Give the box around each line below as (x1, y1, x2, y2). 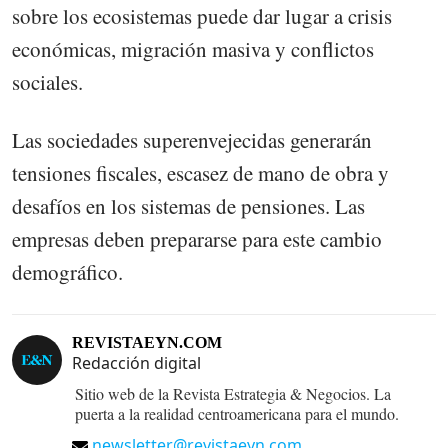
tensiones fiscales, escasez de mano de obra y (12, 158, 389, 187)
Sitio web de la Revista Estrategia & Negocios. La (75, 383, 391, 405)
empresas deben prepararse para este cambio (12, 224, 382, 253)
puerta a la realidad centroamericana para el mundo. (75, 403, 399, 425)
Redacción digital (72, 352, 201, 375)
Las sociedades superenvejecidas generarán (12, 125, 372, 154)
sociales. (12, 67, 83, 96)
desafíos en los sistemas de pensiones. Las (12, 191, 365, 220)
